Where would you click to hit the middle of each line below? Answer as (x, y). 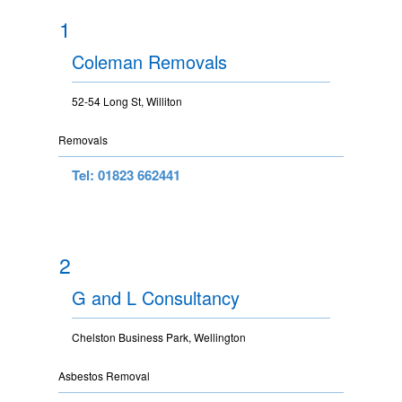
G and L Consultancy (156, 297)
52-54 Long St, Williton (127, 100)
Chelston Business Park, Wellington (159, 336)
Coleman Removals (149, 61)
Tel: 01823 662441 (126, 175)
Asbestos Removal (104, 375)
